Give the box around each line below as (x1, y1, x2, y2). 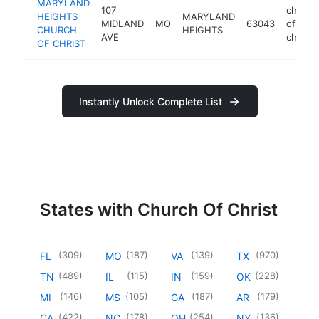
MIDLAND (101, 17, 144, 29)
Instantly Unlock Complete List (78, 95, 222, 108)
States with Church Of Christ (40, 199, 278, 220)
